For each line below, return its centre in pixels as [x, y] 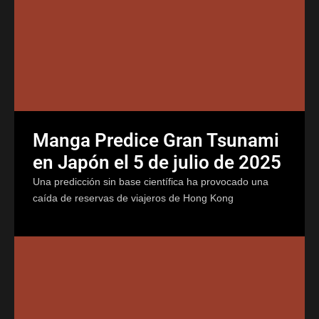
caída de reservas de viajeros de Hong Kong [133, 198]
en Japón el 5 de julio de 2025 [157, 162]
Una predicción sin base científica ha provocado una [151, 181]
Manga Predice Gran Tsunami [156, 140]
